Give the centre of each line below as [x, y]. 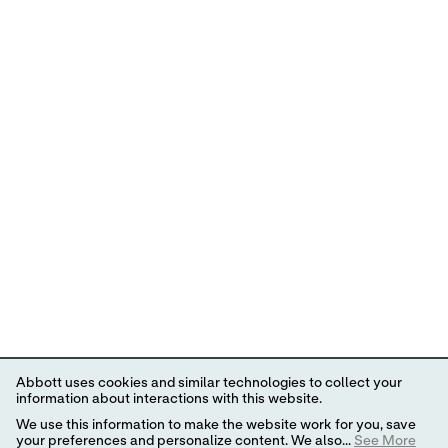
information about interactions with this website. [169, 399]
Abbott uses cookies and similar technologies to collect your [209, 383]
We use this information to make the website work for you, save [216, 425]
